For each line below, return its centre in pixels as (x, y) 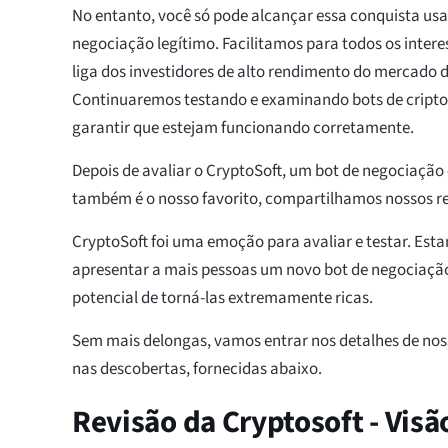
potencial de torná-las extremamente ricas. (222, 298)
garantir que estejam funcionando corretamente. (243, 128)
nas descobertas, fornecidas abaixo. (197, 369)
